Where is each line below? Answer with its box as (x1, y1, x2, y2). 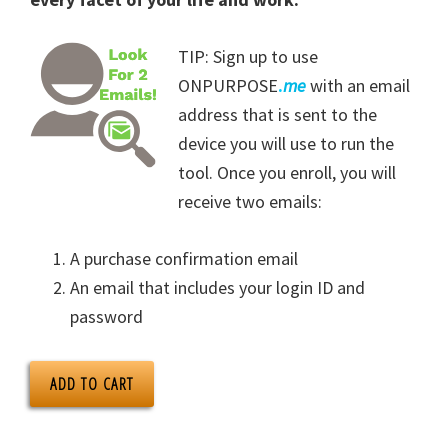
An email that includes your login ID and (70, 275, 365, 299)
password (70, 304, 143, 328)
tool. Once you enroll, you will (178, 160, 396, 184)
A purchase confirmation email (70, 246, 298, 270)
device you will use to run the (178, 131, 394, 155)
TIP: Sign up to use (178, 44, 318, 68)
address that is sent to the (178, 102, 377, 126)
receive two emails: (178, 189, 322, 213)
